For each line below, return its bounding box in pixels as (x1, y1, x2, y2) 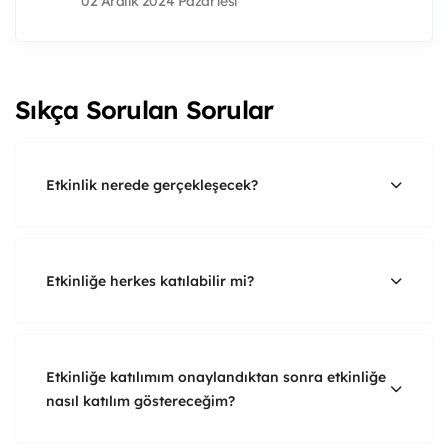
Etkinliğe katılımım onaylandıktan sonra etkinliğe (46, 367, 386, 386)
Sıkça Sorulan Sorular (15, 93, 274, 125)
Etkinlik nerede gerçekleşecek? (46, 175, 258, 194)
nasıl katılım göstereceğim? (46, 391, 235, 410)
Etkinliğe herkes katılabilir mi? (46, 271, 254, 290)
